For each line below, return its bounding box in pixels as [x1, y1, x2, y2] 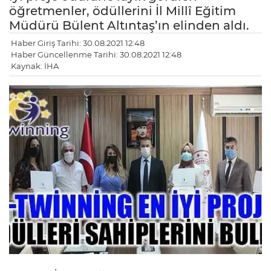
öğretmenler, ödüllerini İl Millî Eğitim [9, 4, 236, 19]
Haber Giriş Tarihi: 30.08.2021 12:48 [11, 38, 145, 48]
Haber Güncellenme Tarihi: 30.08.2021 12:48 [11, 50, 181, 60]
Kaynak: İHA [11, 61, 59, 71]
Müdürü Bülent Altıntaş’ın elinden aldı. [9, 18, 249, 33]
